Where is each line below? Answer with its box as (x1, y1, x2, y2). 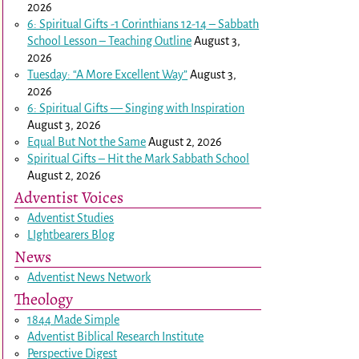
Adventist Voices (14, 185, 123, 208)
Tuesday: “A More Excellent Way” (27, 67, 188, 81)
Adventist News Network (27, 270, 151, 284)
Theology (14, 287, 73, 310)
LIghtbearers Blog (27, 228, 115, 241)
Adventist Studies (27, 211, 115, 224)
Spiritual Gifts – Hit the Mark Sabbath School (27, 151, 250, 165)
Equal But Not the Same (27, 135, 147, 148)
